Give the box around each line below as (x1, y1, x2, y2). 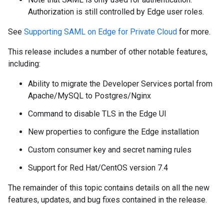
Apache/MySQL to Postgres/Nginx (28, 91, 151, 100)
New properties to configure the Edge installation (28, 127, 199, 136)
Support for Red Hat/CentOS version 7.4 (28, 163, 168, 172)
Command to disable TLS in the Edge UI (28, 109, 166, 118)
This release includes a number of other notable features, (8, 47, 207, 56)
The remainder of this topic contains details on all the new (8, 183, 209, 192)
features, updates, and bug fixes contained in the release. (8, 195, 207, 204)
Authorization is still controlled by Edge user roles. (28, 7, 204, 16)
